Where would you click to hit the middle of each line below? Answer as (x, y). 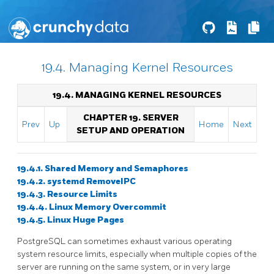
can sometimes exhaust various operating (150, 241)
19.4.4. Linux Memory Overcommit (92, 207)
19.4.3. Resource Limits (67, 194)
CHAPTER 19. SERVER (131, 118)
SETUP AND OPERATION (131, 131)
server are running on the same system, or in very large (124, 267)
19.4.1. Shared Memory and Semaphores (103, 168)
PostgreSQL (42, 241)
